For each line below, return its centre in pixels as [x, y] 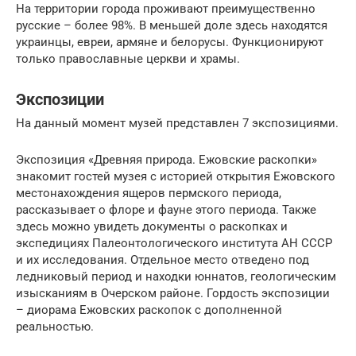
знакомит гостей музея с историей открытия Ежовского [176, 177]
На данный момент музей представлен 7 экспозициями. [177, 124]
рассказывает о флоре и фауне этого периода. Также [166, 210]
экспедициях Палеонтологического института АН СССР [174, 244]
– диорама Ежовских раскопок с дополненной [149, 310]
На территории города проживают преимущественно [166, 9]
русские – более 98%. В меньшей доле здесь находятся [172, 26]
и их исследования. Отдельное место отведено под [163, 260]
